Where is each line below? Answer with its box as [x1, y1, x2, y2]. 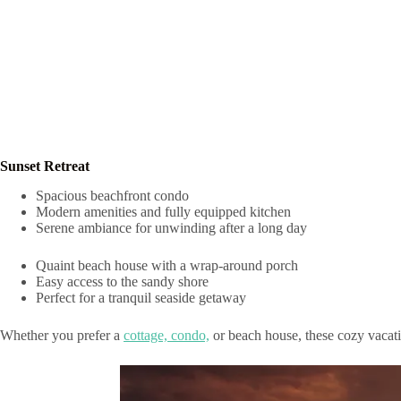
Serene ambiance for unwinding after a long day [36, 219, 307, 235]
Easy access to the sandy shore [36, 273, 209, 289]
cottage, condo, [124, 327, 209, 343]
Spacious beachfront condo [36, 187, 189, 203]
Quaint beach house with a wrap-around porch [36, 257, 298, 273]
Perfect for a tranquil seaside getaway [36, 289, 246, 305]
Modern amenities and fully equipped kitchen [36, 203, 291, 219]
